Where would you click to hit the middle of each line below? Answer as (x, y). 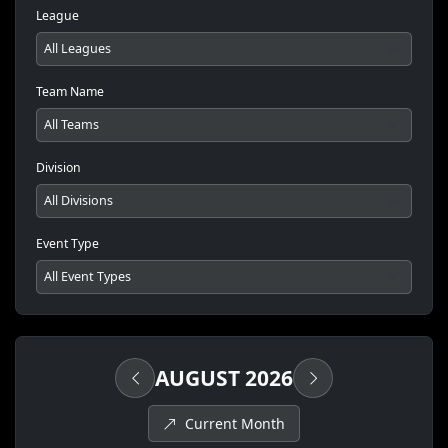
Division (58, 168)
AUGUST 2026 (224, 377)
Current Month (232, 424)
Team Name (70, 92)
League (57, 16)
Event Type (67, 244)
